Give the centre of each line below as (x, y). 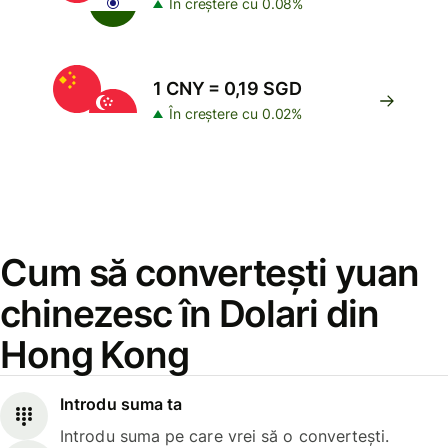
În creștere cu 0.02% (236, 113)
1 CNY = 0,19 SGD (227, 88)
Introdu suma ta (121, 404)
